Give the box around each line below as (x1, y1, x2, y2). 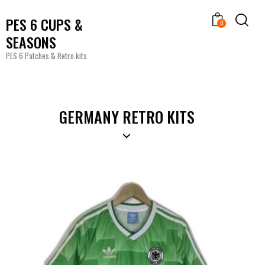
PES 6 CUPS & (6, 13, 83, 35)
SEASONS (6, 31, 56, 53)
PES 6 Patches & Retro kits (6, 49, 87, 62)
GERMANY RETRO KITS (59, 105, 195, 129)
